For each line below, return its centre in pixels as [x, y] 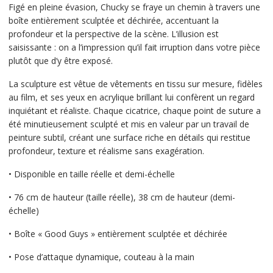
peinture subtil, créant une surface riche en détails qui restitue [129, 138]
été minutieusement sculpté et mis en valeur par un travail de [129, 124]
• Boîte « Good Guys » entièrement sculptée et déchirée [118, 234]
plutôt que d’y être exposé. [60, 61]
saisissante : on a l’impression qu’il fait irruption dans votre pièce [134, 48]
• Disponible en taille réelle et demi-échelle [91, 174]
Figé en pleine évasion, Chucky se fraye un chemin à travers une [134, 7]
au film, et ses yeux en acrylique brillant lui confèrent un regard [131, 97]
